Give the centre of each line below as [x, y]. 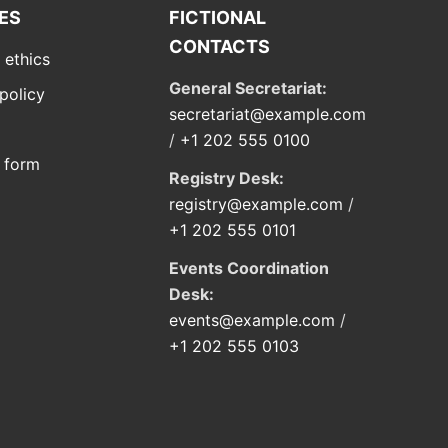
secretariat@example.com [267, 113]
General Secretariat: [247, 87]
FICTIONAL [217, 17]
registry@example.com [255, 203]
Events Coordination [248, 267]
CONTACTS [219, 46]
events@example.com [251, 319]
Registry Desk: [226, 177]
